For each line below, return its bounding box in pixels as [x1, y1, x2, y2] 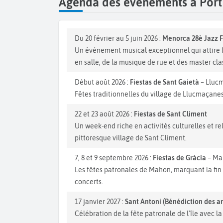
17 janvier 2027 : [75, 198, 125, 206]
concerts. [75, 178, 103, 186]
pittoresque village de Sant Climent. [75, 134, 187, 142]
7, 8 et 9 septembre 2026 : [75, 154, 153, 162]
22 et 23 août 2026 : [75, 110, 134, 118]
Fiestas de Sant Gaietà [130, 78, 199, 87]
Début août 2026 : [75, 78, 130, 87]
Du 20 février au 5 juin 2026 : [75, 34, 162, 43]
